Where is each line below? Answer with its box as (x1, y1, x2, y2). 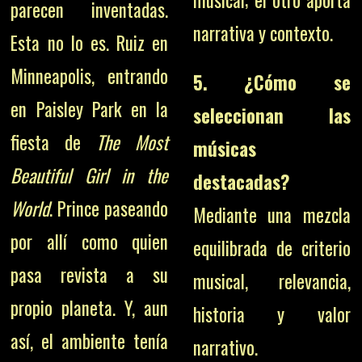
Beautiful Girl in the (11, 161, 169, 189)
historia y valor (192, 301, 351, 328)
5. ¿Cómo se (192, 69, 351, 96)
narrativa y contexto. (192, 19, 333, 47)
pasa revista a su (11, 260, 169, 288)
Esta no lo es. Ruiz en (11, 28, 169, 57)
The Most (96, 128, 169, 156)
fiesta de (11, 128, 97, 156)
